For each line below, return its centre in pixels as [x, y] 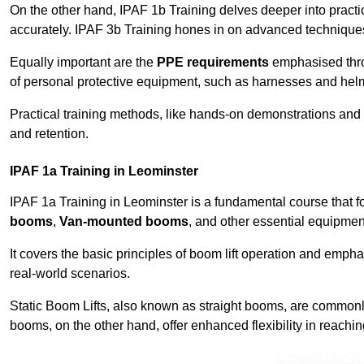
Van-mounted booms [124, 222]
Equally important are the [83, 63]
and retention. [49, 134]
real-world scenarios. [70, 274]
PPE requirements [213, 63]
